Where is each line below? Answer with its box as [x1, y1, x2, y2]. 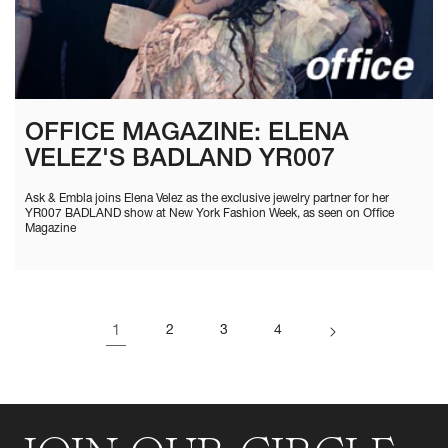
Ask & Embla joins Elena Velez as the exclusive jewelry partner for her [25, 192, 389, 205]
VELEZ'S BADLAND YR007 [25, 147, 335, 173]
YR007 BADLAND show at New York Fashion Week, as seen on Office [25, 207, 394, 220]
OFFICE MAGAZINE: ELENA [25, 121, 349, 147]
